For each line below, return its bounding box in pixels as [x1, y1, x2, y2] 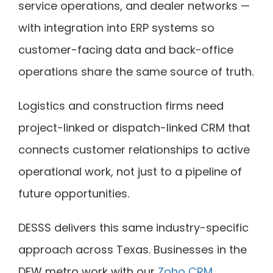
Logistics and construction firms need [18, 97, 224, 113]
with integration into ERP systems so [18, 19, 214, 35]
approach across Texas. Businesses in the [18, 241, 247, 257]
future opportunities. [18, 185, 129, 201]
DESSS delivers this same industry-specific [18, 219, 249, 235]
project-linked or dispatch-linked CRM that [18, 119, 250, 135]
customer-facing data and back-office [18, 41, 233, 57]
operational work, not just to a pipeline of [18, 163, 242, 179]
